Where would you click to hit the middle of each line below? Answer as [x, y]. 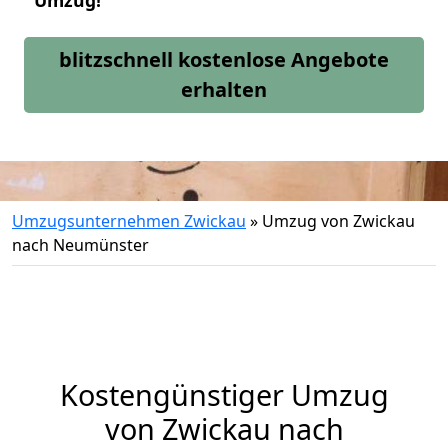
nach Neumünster [80, 245]
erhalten [224, 89]
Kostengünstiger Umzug [224, 394]
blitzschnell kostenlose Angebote [224, 59]
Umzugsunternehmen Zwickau [129, 221]
